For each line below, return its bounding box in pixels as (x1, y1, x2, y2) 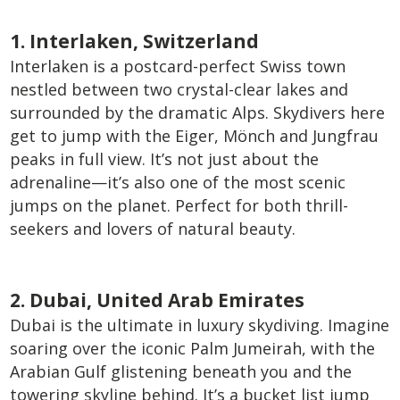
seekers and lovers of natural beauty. (10, 218, 296, 239)
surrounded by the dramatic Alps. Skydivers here (10, 102, 386, 123)
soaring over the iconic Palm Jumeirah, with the (10, 337, 376, 359)
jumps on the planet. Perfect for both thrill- (10, 195, 349, 216)
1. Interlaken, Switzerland (10, 29, 260, 54)
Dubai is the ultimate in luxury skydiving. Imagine (10, 314, 390, 336)
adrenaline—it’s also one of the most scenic (10, 171, 346, 193)
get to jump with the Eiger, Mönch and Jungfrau (10, 125, 379, 146)
